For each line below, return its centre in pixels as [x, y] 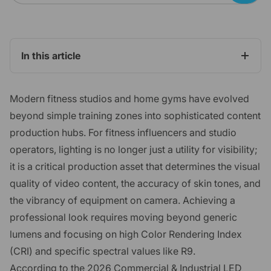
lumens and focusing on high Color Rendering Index [126, 234]
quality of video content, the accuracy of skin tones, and [135, 183]
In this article [51, 55]
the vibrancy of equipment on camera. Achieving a [122, 200]
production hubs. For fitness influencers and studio [123, 132]
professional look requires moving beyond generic [123, 217]
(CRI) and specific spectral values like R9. [103, 251]
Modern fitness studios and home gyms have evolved [129, 98]
